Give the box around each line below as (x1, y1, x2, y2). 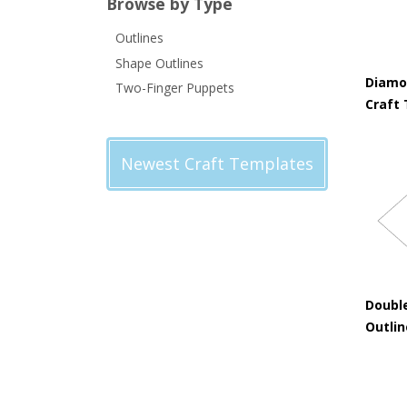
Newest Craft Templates (121, 153, 313, 175)
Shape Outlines (115, 54, 203, 72)
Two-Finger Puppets (115, 79, 234, 97)
